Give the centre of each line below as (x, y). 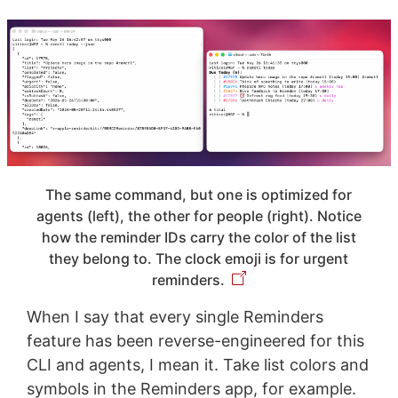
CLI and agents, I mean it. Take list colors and (197, 365)
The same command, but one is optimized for (199, 195)
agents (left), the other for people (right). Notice (199, 216)
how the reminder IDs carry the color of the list (199, 238)
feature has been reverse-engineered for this (195, 341)
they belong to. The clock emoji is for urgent (199, 259)
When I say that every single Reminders (175, 317)
